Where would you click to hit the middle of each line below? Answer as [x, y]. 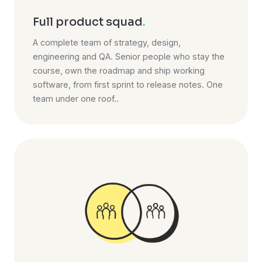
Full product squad [88, 22]
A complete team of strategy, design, [107, 42]
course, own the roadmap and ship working [119, 70]
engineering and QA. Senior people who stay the [129, 56]
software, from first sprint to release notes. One [128, 84]
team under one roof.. [76, 98]
